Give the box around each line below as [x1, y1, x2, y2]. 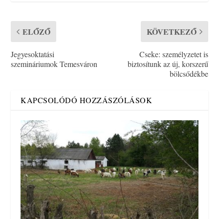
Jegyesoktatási [11, 49, 55, 60]
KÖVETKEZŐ [146, 26, 197, 38]
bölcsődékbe [169, 68, 208, 79]
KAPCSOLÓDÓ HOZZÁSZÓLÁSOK [21, 95, 153, 106]
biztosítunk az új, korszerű [127, 59, 208, 69]
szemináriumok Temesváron [11, 59, 98, 69]
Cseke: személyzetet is [139, 49, 208, 60]
